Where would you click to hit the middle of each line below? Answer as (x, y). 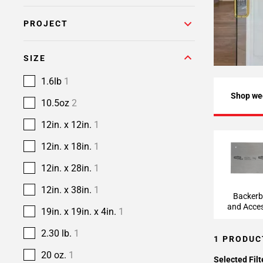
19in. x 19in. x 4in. (80, 212)
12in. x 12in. (68, 125)
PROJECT (46, 23)
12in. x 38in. (68, 190)
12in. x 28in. (68, 168)
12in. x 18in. (68, 146)
